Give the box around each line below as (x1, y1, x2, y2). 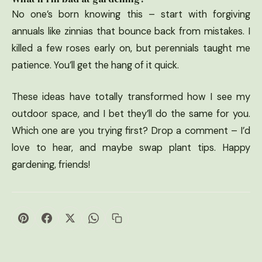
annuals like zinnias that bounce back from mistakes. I (12, 25, 250, 38)
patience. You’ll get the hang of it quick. (12, 59, 179, 72)
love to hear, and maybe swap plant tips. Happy (12, 142, 250, 154)
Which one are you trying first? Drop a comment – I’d (12, 125, 250, 137)
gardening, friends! (12, 158, 90, 171)
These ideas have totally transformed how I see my (12, 91, 250, 104)
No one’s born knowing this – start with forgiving (12, 8, 250, 21)
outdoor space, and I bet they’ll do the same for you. (12, 108, 250, 120)
